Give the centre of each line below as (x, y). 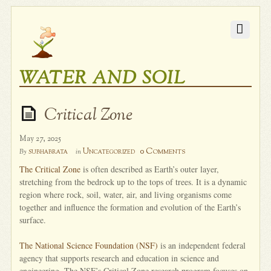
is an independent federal (202, 245)
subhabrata (48, 152)
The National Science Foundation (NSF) (89, 245)
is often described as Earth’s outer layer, (150, 169)
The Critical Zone (50, 169)
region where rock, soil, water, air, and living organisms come (126, 194)
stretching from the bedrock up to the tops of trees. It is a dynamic (133, 181)
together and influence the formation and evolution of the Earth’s (130, 207)
